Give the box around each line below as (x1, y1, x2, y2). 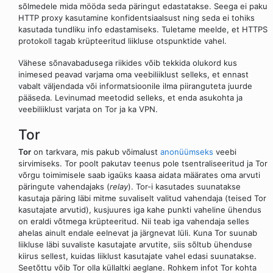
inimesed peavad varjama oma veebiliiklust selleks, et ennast (18, 69, 249, 80)
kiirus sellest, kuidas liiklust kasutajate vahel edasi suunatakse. (18, 251, 257, 261)
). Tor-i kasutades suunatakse (128, 182, 241, 192)
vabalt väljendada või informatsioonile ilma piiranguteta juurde (18, 81, 252, 91)
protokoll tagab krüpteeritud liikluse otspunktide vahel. (18, 35, 227, 46)
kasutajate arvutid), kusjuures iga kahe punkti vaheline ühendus (18, 205, 261, 215)
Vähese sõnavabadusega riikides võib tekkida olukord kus (18, 58, 237, 68)
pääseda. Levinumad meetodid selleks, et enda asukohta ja (18, 93, 243, 103)
